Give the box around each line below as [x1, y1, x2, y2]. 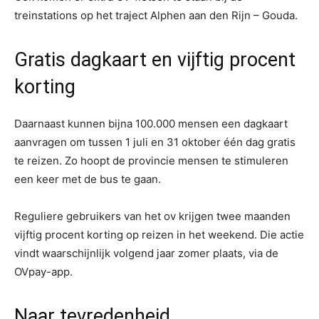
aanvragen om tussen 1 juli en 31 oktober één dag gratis [14, 135, 296, 150]
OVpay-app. [14, 265, 73, 279]
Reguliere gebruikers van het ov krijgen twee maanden [14, 209, 291, 224]
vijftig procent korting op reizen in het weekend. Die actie [14, 228, 304, 242]
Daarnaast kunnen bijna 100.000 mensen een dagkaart [14, 117, 288, 131]
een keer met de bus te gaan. [14, 172, 161, 187]
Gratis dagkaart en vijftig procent [14, 48, 296, 72]
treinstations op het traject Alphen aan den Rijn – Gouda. [14, 9, 298, 23]
